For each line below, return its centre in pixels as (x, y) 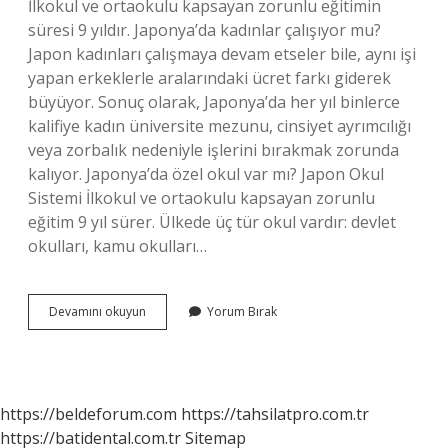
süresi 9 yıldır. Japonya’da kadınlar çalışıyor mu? (204, 30)
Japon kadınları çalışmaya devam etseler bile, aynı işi (222, 54)
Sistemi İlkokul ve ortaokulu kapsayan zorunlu (201, 198)
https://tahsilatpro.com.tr (275, 414)
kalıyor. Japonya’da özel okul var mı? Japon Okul (206, 174)
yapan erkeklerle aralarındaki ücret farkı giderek (209, 78)
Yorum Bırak (242, 311)
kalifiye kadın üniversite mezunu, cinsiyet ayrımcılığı (219, 126)
